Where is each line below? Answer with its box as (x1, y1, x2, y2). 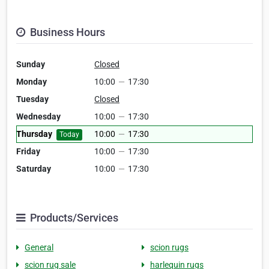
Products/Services (28, 211, 118, 225)
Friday (16, 147, 40, 157)
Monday (16, 77, 47, 87)
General (25, 243, 53, 253)
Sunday (16, 59, 45, 70)
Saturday (16, 164, 51, 174)
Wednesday (16, 112, 61, 122)
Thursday (16, 129, 52, 139)
